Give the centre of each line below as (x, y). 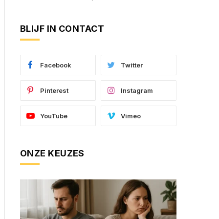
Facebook (56, 65)
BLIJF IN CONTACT (62, 29)
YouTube (54, 116)
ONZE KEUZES (52, 153)
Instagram (137, 90)
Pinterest (54, 90)
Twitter (132, 65)
